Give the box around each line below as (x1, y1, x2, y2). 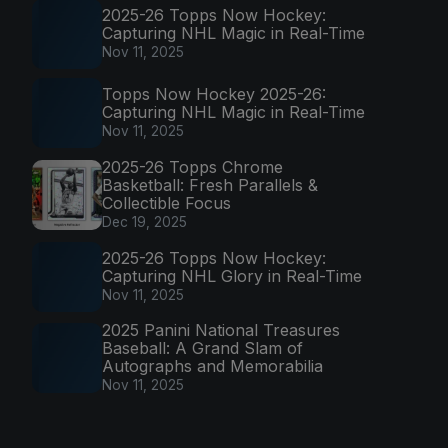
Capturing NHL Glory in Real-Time (102, 265, 362, 286)
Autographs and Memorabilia (102, 356, 323, 377)
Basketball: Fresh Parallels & (102, 174, 318, 195)
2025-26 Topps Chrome (102, 156, 283, 177)
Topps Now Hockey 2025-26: (102, 84, 326, 105)
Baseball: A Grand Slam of (102, 338, 303, 359)
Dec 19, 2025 (102, 213, 187, 230)
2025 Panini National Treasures (102, 320, 340, 341)
